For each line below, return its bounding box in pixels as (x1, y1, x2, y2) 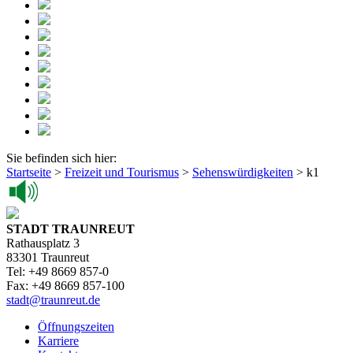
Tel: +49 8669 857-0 (6, 265, 109, 278)
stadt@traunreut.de (6, 293, 100, 307)
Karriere (38, 334, 79, 347)
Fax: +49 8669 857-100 (6, 279, 124, 292)
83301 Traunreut (6, 251, 89, 264)
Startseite (6, 165, 51, 179)
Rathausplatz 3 (6, 236, 80, 250)
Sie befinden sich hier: (6, 151, 117, 165)
